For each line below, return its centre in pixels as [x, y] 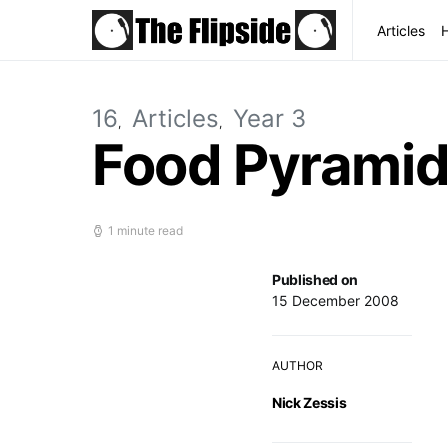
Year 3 [269, 118]
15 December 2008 [335, 300]
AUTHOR [297, 365]
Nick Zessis [309, 402]
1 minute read [145, 230]
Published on [315, 279]
